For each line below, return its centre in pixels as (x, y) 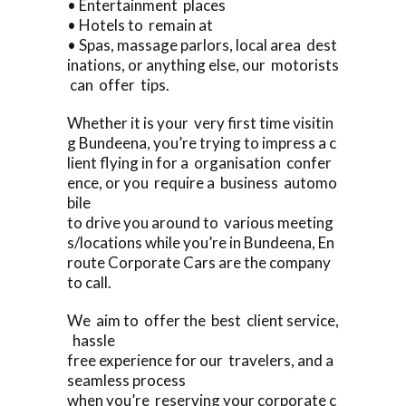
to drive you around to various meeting (200, 222)
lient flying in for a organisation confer (199, 162)
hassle (91, 340)
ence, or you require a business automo (202, 182)
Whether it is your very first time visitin (200, 122)
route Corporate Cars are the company (200, 262)
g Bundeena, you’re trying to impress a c (202, 142)
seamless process (126, 380)
